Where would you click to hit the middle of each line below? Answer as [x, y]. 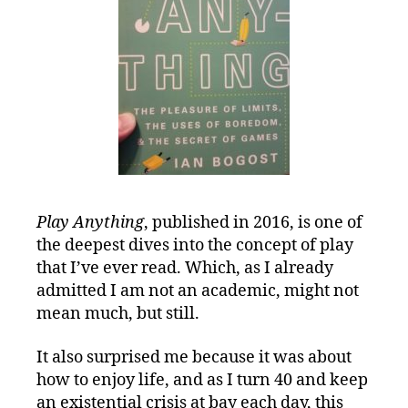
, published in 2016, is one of [253, 223]
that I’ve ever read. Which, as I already [185, 269]
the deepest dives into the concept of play [195, 246]
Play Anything [90, 223]
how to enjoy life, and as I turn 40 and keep [202, 380]
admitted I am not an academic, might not [198, 291]
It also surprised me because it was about [194, 357]
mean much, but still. [118, 314]
